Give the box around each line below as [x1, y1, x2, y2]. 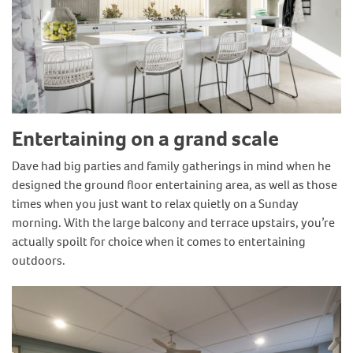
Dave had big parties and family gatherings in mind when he [12, 158, 331, 175]
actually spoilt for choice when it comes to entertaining [12, 233, 306, 251]
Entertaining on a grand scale [12, 124, 279, 153]
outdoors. [12, 252, 65, 269]
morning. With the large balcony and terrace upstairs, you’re [12, 214, 335, 232]
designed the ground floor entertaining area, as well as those [12, 176, 337, 194]
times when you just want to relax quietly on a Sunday [12, 195, 299, 213]
